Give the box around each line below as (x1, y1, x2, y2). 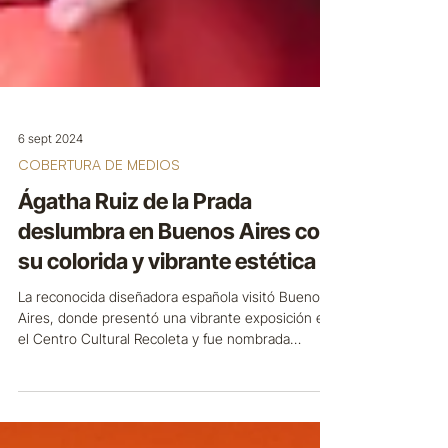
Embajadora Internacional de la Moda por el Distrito (18, 399, 338, 416)
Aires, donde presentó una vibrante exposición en (18, 357, 332, 374)
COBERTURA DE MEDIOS (18, 204, 180, 221)
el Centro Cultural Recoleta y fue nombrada (18, 378, 290, 395)
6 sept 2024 (18, 178, 83, 194)
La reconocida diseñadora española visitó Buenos (18, 336, 327, 353)
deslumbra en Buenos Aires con (18, 266, 333, 292)
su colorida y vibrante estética (18, 296, 316, 322)
